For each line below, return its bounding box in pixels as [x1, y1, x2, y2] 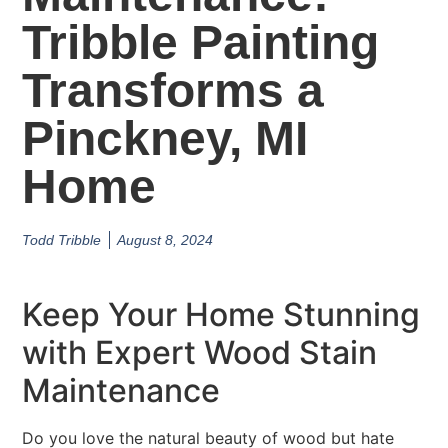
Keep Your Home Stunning [22, 295, 421, 335]
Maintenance [22, 371, 221, 411]
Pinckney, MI [22, 111, 309, 165]
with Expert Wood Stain [22, 333, 378, 373]
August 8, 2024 [117, 231, 214, 248]
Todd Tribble [22, 231, 102, 248]
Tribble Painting [22, 15, 380, 69]
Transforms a [22, 63, 325, 117]
